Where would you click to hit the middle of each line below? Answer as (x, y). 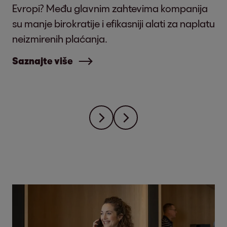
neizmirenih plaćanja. (60, 39)
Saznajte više (43, 61)
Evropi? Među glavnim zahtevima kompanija (110, 8)
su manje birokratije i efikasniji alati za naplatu (113, 23)
